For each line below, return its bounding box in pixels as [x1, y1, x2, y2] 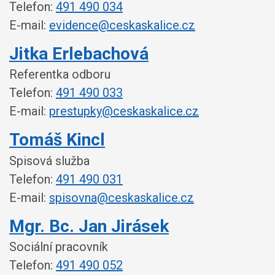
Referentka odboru [9, 67, 110, 82]
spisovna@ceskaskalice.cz [49, 190, 194, 205]
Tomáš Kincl [9, 130, 105, 150]
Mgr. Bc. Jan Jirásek [9, 215, 169, 236]
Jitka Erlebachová [9, 43, 149, 64]
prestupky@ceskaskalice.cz [49, 104, 199, 118]
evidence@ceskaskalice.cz [49, 17, 195, 33]
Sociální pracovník [9, 239, 108, 254]
